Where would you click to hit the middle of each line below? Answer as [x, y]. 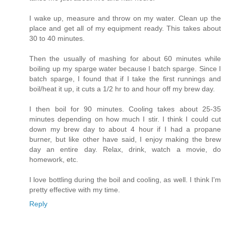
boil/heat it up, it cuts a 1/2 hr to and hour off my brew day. [122, 89]
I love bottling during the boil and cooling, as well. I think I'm [125, 180]
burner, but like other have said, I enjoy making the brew [125, 139]
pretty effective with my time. [75, 190]
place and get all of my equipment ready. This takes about [125, 29]
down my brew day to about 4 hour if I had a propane [125, 129]
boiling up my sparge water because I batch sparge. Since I [125, 69]
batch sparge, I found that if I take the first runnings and [125, 79]
